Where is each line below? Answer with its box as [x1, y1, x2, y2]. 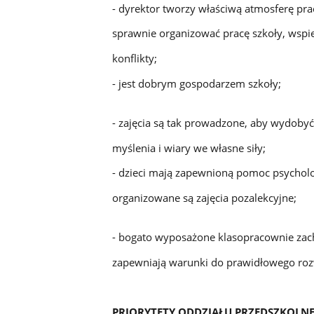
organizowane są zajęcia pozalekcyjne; [111, 190, 296, 205]
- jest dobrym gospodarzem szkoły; [111, 76, 281, 90]
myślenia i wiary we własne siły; [111, 140, 266, 155]
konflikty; [111, 51, 157, 66]
